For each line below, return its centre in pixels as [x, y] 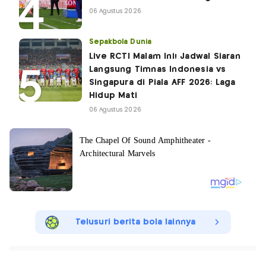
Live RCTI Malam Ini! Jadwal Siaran [165, 57]
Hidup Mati [113, 96]
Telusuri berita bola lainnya [135, 222]
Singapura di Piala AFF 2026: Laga [162, 83]
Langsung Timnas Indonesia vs [158, 70]
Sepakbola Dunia [120, 42]
